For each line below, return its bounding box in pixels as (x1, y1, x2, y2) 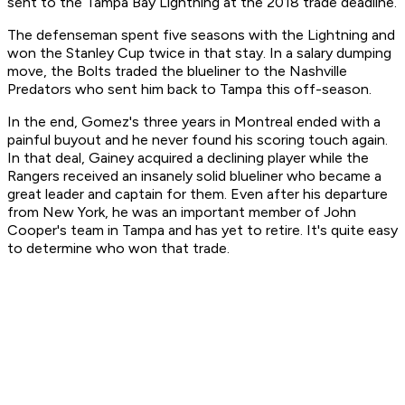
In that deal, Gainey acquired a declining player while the (7, 149, 369, 167)
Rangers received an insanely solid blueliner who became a (7, 167, 381, 185)
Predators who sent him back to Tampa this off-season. (7, 80, 375, 99)
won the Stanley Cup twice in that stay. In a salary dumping (7, 44, 391, 62)
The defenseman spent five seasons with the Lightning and (7, 26, 395, 44)
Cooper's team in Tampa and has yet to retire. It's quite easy (7, 221, 398, 240)
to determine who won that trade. (7, 240, 233, 258)
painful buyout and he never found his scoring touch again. (7, 131, 388, 149)
